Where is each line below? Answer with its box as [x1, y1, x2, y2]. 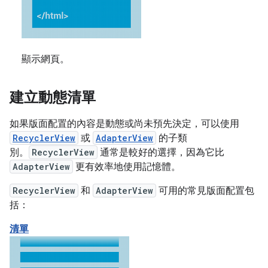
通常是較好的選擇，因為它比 [98, 147, 224, 159]
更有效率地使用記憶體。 [73, 161, 181, 173]
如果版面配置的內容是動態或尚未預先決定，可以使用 [10, 118, 239, 130]
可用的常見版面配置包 [156, 185, 254, 197]
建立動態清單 [10, 89, 96, 107]
